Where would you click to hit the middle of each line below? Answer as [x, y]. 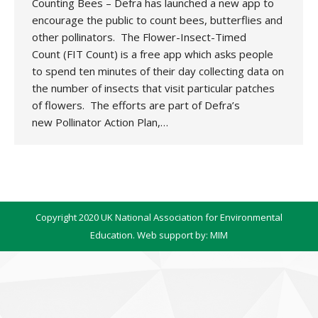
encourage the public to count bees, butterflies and [157, 20]
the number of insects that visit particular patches [153, 88]
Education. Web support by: [150, 235]
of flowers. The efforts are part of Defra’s [136, 105]
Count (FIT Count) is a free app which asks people [153, 54]
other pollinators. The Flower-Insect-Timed [139, 37]
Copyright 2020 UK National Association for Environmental [159, 217]
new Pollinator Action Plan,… [100, 122]
